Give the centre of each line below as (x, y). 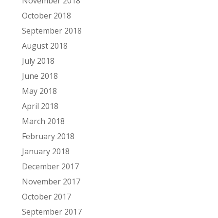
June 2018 (40, 76)
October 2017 (46, 197)
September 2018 (52, 31)
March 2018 (43, 121)
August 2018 (45, 46)
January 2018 (45, 151)
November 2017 (51, 182)
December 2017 (50, 166)
